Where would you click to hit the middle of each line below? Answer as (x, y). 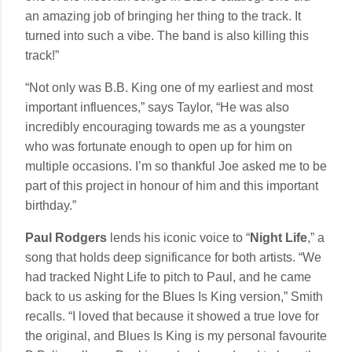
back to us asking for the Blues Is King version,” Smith (174, 296)
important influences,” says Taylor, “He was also (157, 107)
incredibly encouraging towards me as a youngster (165, 126)
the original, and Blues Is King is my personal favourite (176, 335)
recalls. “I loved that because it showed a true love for (172, 316)
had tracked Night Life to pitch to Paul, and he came (168, 277)
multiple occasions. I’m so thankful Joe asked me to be (176, 166)
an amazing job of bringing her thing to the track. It (163, 16)
